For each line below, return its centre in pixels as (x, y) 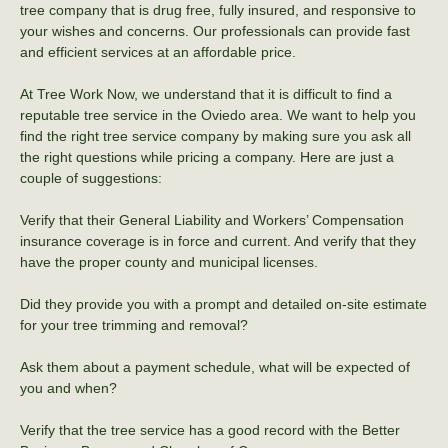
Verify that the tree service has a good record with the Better (210, 429)
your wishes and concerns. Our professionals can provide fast (215, 30)
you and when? (68, 387)
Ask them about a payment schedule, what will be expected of (215, 366)
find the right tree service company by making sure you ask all (215, 135)
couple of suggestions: (91, 177)
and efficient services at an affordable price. (158, 51)
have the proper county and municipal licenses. (169, 261)
